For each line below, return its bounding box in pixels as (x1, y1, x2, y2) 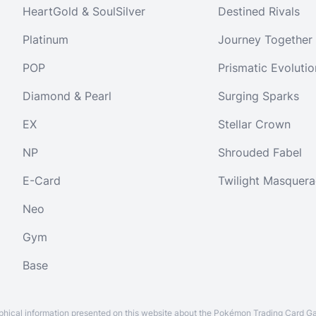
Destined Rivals (218, 4, 300, 18)
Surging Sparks (218, 89, 300, 103)
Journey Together (218, 32, 313, 47)
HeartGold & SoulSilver (23, 4, 145, 18)
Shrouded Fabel (218, 145, 303, 159)
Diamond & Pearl (23, 89, 111, 103)
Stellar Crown (218, 117, 291, 131)
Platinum (23, 32, 68, 47)
